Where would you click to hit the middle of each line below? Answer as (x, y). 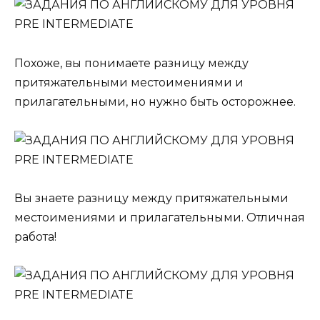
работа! (35, 237)
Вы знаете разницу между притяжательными (151, 198)
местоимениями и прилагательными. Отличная (160, 217)
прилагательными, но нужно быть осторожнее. (155, 101)
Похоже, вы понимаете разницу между (131, 63)
